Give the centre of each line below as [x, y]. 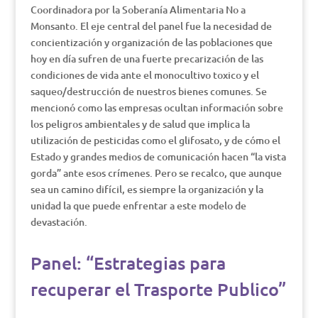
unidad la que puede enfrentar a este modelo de [138, 205]
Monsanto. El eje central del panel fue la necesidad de [151, 26]
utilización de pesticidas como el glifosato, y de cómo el [155, 140]
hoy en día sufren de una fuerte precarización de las [147, 59]
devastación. [59, 222]
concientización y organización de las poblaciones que [151, 42]
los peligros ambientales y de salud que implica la [140, 124]
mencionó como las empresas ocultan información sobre [157, 108]
